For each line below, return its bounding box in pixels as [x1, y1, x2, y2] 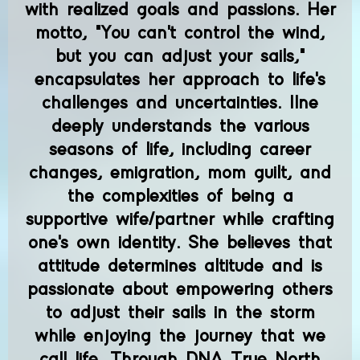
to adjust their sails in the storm [45, 303, 315, 322]
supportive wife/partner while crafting [26, 210, 334, 229]
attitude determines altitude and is [38, 256, 322, 276]
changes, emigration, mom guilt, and [29, 163, 331, 182]
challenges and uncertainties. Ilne [42, 93, 318, 112]
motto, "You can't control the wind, [35, 23, 325, 43]
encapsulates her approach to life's [35, 70, 325, 89]
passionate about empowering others [27, 280, 333, 299]
